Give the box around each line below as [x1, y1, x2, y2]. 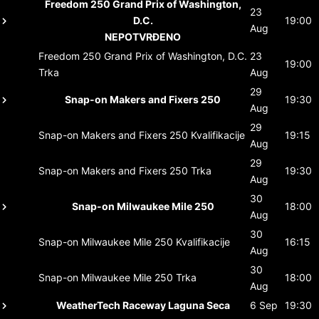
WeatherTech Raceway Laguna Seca [56, 298, 230, 311]
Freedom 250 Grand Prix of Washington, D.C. [38, 49, 247, 62]
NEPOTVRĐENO [105, 30, 181, 43]
